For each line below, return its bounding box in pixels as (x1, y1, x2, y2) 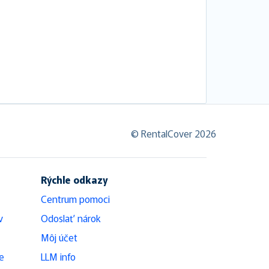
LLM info (41, 249, 76, 264)
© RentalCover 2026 (131, 125, 216, 141)
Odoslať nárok (41, 210, 101, 225)
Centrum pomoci (41, 191, 110, 206)
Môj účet (41, 229, 77, 244)
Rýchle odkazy (41, 172, 107, 187)
